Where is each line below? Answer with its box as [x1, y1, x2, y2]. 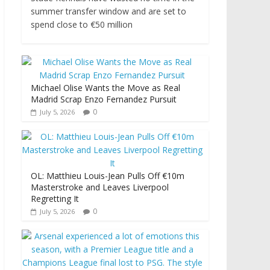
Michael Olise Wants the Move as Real [31, 82, 180, 94]
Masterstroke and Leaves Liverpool [31, 181, 169, 193]
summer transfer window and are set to [31, 5, 186, 17]
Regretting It [31, 193, 79, 205]
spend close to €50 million [31, 19, 133, 31]
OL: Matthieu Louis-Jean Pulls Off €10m [31, 170, 184, 182]
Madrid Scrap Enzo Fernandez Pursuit [31, 93, 177, 105]
